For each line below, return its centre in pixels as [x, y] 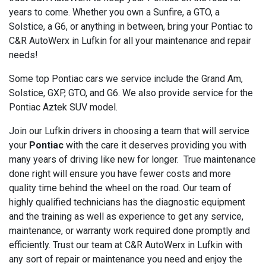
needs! [23, 55]
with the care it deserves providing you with [155, 145]
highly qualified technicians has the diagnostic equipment [127, 202]
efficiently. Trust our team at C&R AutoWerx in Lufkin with [126, 245]
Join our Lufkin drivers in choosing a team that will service [129, 131]
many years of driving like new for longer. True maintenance [132, 159]
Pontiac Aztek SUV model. [63, 107]
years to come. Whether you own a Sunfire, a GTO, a [114, 12]
